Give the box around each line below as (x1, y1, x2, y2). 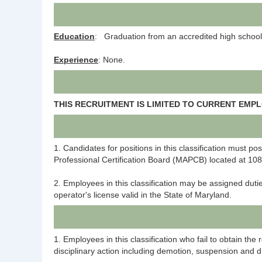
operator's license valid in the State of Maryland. (54, 190, 232, 200)
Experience (54, 55, 98, 65)
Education (54, 32, 95, 42)
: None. (98, 55, 125, 65)
